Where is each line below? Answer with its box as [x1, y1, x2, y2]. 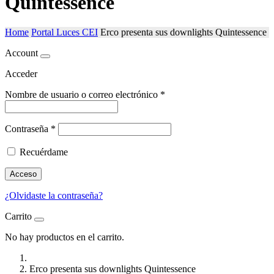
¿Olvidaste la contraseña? [5, 190, 103, 201]
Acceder [5, 68, 37, 80]
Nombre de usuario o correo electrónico [5, 89, 160, 100]
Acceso [10, 169, 37, 179]
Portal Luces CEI [31, 27, 98, 38]
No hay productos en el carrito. [5, 232, 124, 243]
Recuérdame [20, 147, 68, 158]
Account [5, 48, 38, 59]
